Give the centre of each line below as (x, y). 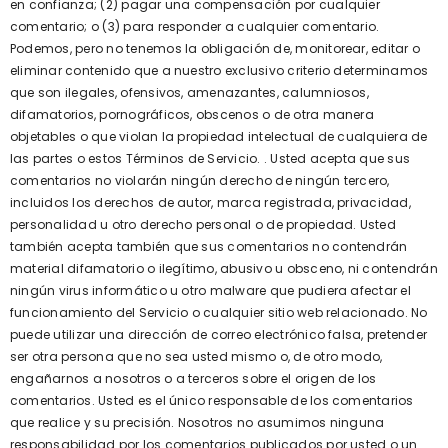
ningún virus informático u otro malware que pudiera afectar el (210, 290)
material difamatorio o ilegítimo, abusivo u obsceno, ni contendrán (224, 268)
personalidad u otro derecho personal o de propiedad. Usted (203, 224)
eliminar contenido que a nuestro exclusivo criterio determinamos (219, 70)
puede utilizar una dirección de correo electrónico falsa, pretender (219, 334)
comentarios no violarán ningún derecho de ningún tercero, (200, 180)
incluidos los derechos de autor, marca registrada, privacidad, (210, 202)
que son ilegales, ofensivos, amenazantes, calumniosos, (189, 92)
